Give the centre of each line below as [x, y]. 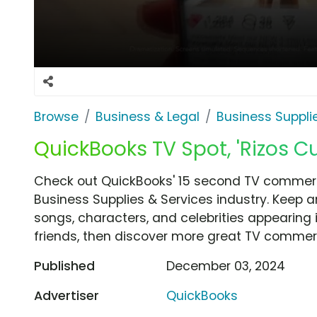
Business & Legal [148, 116]
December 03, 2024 [226, 266]
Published [64, 266]
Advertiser [67, 295]
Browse [56, 116]
